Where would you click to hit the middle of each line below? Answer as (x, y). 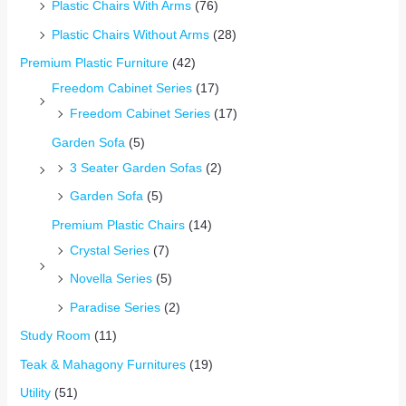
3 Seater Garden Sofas (135, 167)
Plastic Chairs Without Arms (130, 34)
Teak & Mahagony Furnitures (102, 364)
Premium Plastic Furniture (94, 63)
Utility (35, 393)
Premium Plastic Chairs (118, 224)
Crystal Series (109, 250)
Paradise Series (115, 307)
